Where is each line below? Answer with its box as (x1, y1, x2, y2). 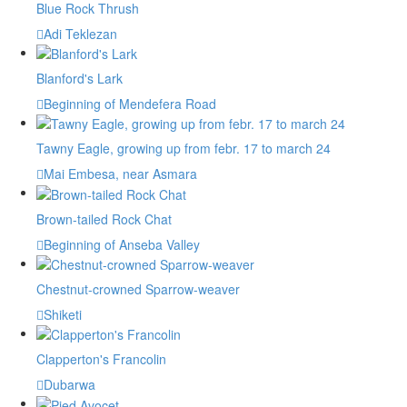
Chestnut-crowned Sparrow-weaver (36, 280, 240, 299)
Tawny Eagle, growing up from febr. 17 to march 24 (36, 139, 331, 158)
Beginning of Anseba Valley (44, 234, 200, 253)
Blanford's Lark (36, 69, 123, 88)
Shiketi (44, 305, 82, 324)
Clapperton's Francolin (36, 350, 166, 369)
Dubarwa (44, 375, 95, 394)
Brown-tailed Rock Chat (36, 209, 172, 228)
